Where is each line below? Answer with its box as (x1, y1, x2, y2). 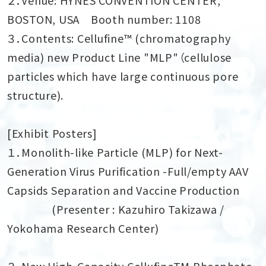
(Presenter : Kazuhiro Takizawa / (7, 201, 224, 217)
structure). (7, 87, 64, 103)
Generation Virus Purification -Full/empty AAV (7, 163, 249, 179)
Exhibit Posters (11, 125, 93, 141)
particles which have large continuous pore (7, 68, 239, 84)
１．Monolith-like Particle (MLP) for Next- (7, 144, 223, 160)
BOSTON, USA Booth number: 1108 (7, 11, 201, 27)
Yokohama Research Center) (7, 220, 159, 236)
